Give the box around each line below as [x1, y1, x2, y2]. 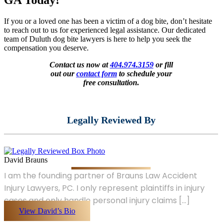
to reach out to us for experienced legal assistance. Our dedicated [4, 25, 206, 34]
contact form [76, 69, 117, 78]
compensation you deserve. [4, 43, 89, 52]
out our [50, 69, 76, 78]
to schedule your [116, 69, 172, 78]
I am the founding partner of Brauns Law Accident [4, 169, 197, 181]
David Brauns [4, 155, 48, 164]
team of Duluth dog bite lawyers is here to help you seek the [4, 34, 191, 43]
